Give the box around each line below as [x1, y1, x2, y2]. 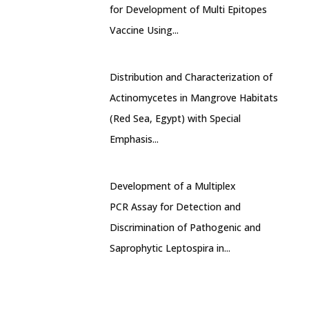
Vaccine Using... [110, 23, 179, 37]
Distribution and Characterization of [110, 70, 272, 83]
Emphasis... [110, 132, 159, 146]
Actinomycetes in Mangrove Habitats [110, 91, 278, 104]
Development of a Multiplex [110, 179, 236, 192]
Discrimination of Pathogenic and [110, 221, 261, 234]
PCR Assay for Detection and [110, 200, 241, 213]
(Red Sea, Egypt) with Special [110, 112, 241, 125]
